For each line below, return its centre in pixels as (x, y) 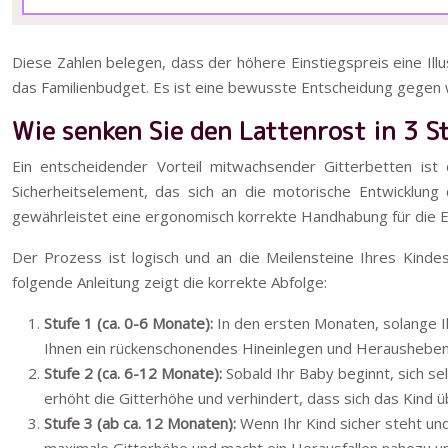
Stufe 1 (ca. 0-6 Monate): (128, 323)
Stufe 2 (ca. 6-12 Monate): (133, 373)
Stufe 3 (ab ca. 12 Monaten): (140, 423)
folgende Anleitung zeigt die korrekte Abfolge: (169, 282)
